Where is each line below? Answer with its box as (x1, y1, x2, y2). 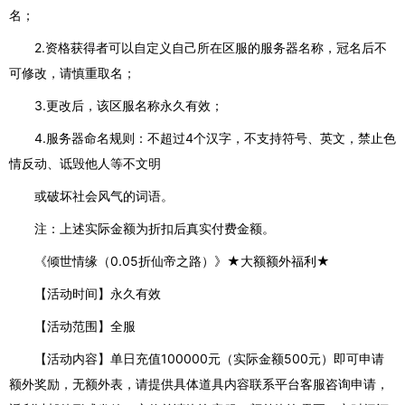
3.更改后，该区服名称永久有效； (34, 98, 223, 113)
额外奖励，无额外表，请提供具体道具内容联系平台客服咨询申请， (9, 376, 389, 391)
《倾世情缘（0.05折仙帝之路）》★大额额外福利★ (34, 253, 330, 268)
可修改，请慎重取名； (9, 65, 136, 80)
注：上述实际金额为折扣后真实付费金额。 (34, 221, 275, 236)
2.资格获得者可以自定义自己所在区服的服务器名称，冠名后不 (34, 40, 387, 55)
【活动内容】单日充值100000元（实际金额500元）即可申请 (34, 351, 384, 366)
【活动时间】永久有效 (34, 286, 161, 301)
